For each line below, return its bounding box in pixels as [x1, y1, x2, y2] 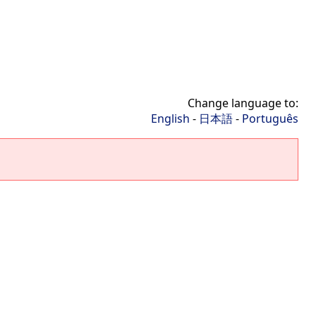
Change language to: [188, 95, 298, 111]
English [151, 111, 190, 126]
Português [242, 111, 298, 126]
